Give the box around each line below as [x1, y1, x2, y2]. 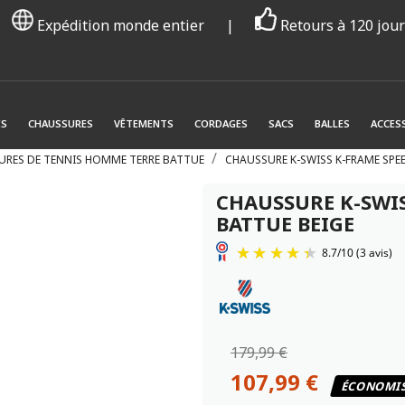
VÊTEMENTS [114, 116, 174, 130]
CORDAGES [194, 116, 248, 130]
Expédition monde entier [33, 14, 208, 35]
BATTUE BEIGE [216, 209, 354, 237]
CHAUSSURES [28, 116, 93, 130]
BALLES [315, 116, 350, 130]
